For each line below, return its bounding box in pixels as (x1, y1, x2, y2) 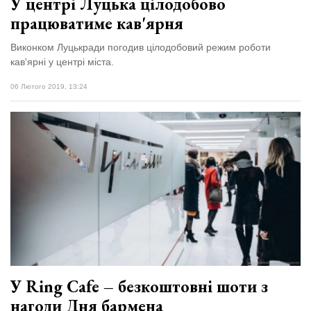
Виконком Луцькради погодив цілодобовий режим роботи (10, 42, 271, 53)
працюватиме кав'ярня (10, 12, 183, 35)
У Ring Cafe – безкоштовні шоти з (10, 275, 268, 297)
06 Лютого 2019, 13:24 (10, 83, 87, 91)
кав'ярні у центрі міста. (10, 56, 114, 68)
